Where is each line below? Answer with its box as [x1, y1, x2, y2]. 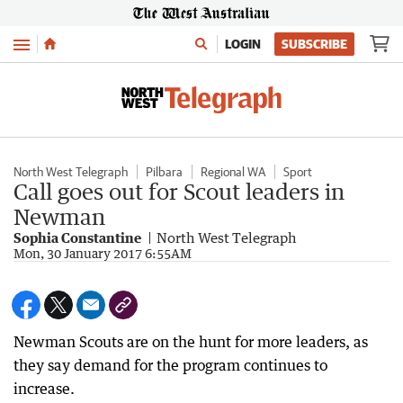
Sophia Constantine [13, 229, 141, 246]
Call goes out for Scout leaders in [13, 178, 345, 204]
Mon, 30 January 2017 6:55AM [13, 246, 192, 261]
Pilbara [146, 165, 183, 179]
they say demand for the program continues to [13, 356, 327, 374]
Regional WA [201, 165, 265, 179]
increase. [13, 380, 75, 398]
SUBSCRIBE [282, 37, 347, 51]
